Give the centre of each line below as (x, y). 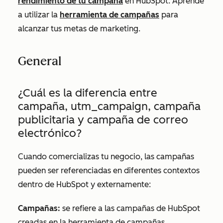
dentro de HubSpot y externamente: (85, 184)
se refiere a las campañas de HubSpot (130, 208)
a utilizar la (39, 15)
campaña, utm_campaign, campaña (109, 106)
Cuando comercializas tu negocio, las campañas (106, 157)
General (40, 61)
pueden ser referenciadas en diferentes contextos (109, 170)
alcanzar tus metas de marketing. (80, 29)
